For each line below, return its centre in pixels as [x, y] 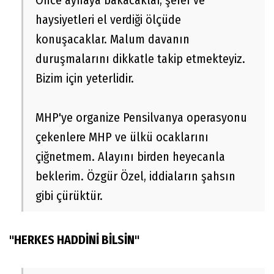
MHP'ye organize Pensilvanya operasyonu [141, 118]
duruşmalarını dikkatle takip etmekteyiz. [140, 59]
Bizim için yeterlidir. [85, 79]
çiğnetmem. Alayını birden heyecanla [130, 157]
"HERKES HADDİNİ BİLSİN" [74, 240]
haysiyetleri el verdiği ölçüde [108, 20]
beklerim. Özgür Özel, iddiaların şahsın [135, 176]
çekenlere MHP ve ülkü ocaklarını [122, 137]
